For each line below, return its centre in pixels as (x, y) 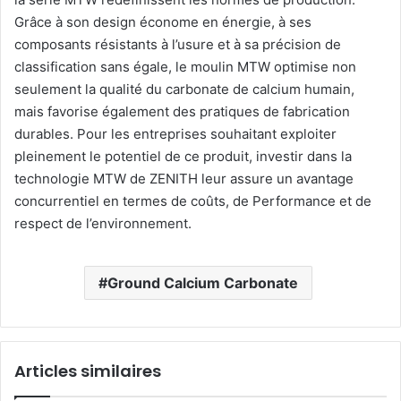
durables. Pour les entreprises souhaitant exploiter (175, 133)
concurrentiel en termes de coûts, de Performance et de (193, 200)
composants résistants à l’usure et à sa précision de (178, 44)
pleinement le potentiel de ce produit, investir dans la (183, 156)
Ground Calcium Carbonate (203, 282)
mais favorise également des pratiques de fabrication (182, 111)
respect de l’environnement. (103, 223)
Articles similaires (88, 371)
